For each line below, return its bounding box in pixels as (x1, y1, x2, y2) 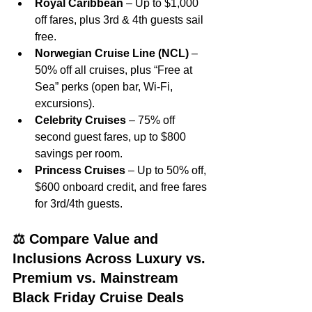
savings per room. (35, 148, 123, 160)
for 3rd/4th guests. (35, 198, 123, 210)
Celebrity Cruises (35, 114, 126, 127)
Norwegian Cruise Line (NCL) (35, 47, 189, 60)
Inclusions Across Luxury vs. (13, 251, 210, 267)
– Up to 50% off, (125, 164, 209, 177)
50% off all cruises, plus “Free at (35, 64, 195, 77)
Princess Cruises (35, 164, 125, 177)
